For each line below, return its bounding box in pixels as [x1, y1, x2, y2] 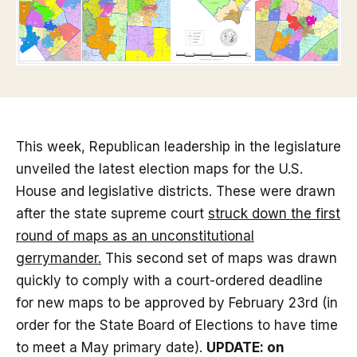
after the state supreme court [16, 206, 208, 222]
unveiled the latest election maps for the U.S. [16, 161, 303, 178]
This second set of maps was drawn [101, 250, 337, 267]
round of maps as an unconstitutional [16, 228, 254, 245]
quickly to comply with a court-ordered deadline [16, 273, 323, 289]
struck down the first [208, 206, 340, 222]
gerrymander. [16, 250, 101, 267]
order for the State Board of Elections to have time [16, 317, 338, 334]
